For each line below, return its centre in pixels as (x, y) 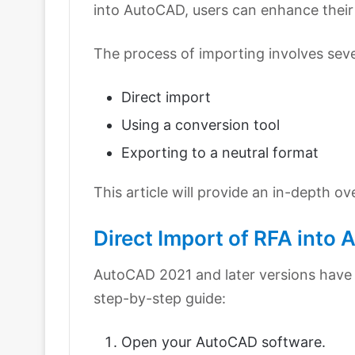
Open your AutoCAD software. (223, 342)
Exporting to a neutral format (220, 153)
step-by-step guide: (160, 299)
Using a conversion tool (200, 125)
